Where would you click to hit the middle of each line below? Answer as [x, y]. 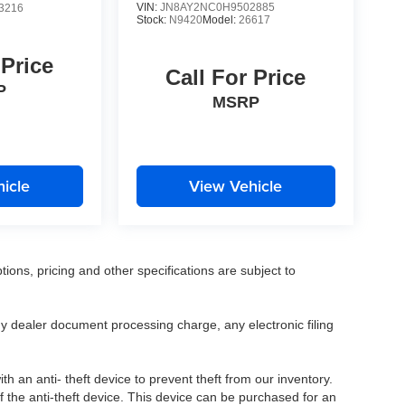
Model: [220, 19]
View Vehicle [236, 185]
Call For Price [236, 77]
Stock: [152, 19]
